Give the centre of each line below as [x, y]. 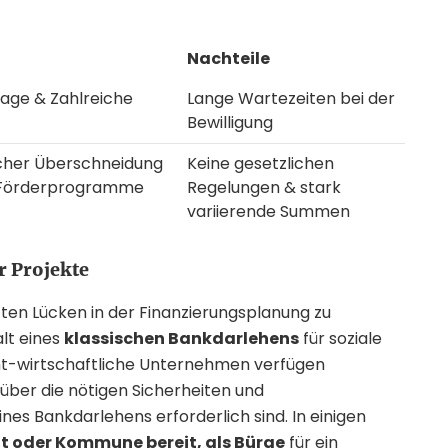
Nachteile [228, 58]
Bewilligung [230, 122]
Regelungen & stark [264, 187]
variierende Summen [268, 211]
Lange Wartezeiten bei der [291, 98]
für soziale [340, 338]
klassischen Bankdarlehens [181, 338]
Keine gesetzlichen [260, 163]
